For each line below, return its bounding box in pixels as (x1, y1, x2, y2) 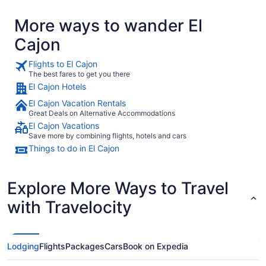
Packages (65, 241, 104, 251)
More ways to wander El (14, 15, 202, 36)
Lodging (7, 241, 39, 251)
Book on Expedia (123, 241, 188, 251)
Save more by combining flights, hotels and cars (28, 131, 186, 140)
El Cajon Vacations (28, 121, 99, 131)
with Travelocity (7, 197, 132, 217)
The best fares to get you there (28, 69, 130, 78)
